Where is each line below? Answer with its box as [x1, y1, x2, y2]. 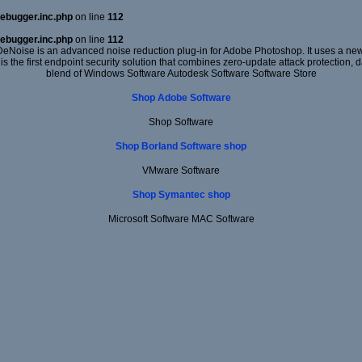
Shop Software [149, 116, 213, 128]
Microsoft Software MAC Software [107, 213, 255, 225]
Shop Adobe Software [131, 91, 231, 103]
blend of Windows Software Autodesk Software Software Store [45, 68, 317, 79]
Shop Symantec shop [132, 188, 230, 200]
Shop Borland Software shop [116, 140, 246, 152]
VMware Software [142, 164, 220, 176]
